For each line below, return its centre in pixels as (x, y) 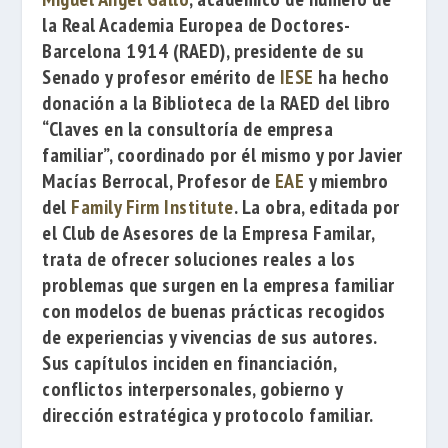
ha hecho (354, 77)
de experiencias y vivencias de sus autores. (209, 337)
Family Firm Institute (152, 207)
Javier (380, 155)
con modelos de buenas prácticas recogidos (214, 311)
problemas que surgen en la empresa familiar (218, 285)
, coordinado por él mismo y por (233, 155)
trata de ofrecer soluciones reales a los (199, 259)
